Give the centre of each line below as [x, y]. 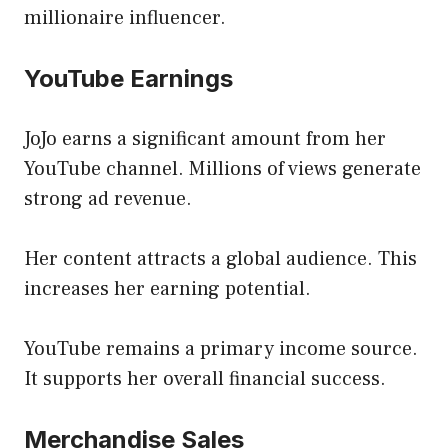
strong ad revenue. [108, 198]
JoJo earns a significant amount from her [205, 138]
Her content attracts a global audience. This [220, 258]
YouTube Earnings [128, 78]
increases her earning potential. [167, 288]
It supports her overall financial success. [205, 378]
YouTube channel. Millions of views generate [222, 168]
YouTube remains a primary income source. [221, 348]
